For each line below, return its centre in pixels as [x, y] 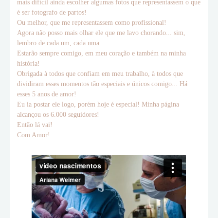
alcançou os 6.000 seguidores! [58, 115]
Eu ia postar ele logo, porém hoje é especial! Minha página [98, 104]
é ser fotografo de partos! [52, 12]
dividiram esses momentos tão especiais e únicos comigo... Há [102, 84]
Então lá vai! [35, 125]
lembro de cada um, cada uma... [61, 43]
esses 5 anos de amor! [48, 94]
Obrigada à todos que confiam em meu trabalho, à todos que [100, 74]
